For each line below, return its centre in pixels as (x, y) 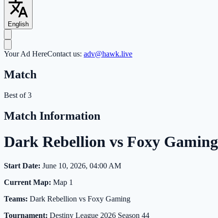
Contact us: (65, 54)
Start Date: (22, 165)
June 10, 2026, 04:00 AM (81, 165)
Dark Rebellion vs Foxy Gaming (79, 199)
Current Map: (27, 182)
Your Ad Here (26, 54)
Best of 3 (18, 95)
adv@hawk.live (108, 54)
